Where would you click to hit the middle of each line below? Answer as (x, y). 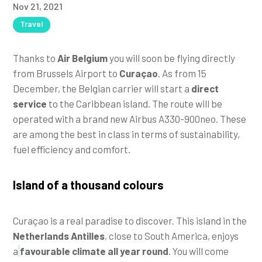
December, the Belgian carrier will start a (102, 88)
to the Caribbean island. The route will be (135, 103)
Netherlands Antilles (59, 235)
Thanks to (35, 58)
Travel (32, 23)
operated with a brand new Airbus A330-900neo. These (130, 118)
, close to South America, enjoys (172, 235)
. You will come (199, 251)
